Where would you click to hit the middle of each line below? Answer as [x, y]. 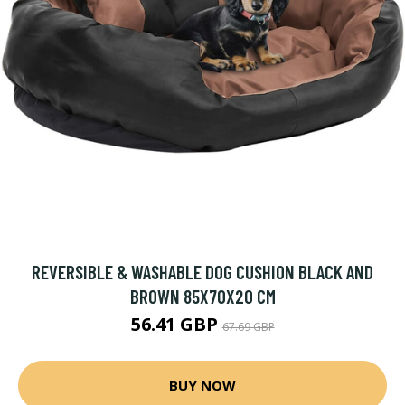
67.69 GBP [248, 326]
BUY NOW [202, 386]
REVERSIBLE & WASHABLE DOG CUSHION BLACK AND [202, 271]
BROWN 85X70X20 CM [202, 296]
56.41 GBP [176, 324]
